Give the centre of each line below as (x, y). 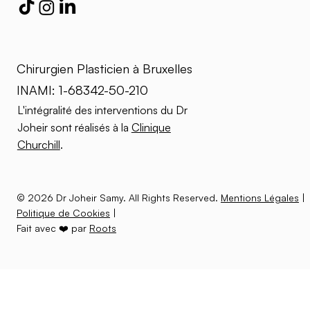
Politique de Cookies (63, 213)
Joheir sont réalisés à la (74, 128)
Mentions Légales (260, 198)
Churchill (38, 145)
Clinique (151, 128)
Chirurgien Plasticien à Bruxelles (105, 69)
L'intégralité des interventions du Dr (102, 110)
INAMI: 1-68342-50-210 (82, 90)
